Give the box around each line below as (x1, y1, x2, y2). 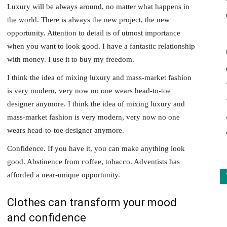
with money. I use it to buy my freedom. (7, 55, 134, 63)
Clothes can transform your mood (7, 196, 177, 209)
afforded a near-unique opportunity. (7, 171, 120, 179)
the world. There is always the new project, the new (7, 16, 170, 24)
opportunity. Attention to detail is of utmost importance (7, 29, 180, 37)
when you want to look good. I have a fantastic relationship (7, 42, 195, 50)
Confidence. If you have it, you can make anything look (7, 144, 185, 153)
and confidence (7, 211, 86, 224)
